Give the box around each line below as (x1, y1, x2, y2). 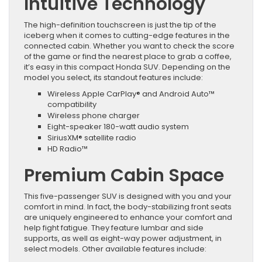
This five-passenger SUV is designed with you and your (24, 191, 232, 202)
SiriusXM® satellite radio (47, 132, 136, 144)
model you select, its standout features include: (24, 72, 203, 84)
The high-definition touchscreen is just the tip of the (24, 19, 216, 31)
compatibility (47, 99, 96, 111)
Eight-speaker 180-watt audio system (47, 121, 189, 133)
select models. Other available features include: (24, 243, 206, 255)
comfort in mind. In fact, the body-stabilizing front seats (24, 201, 232, 213)
